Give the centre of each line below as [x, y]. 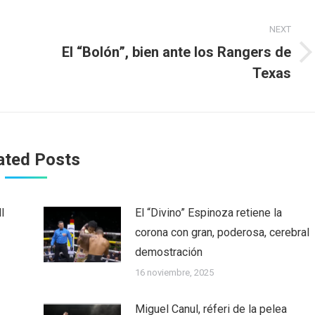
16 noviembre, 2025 [174, 272]
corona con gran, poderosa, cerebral [222, 232]
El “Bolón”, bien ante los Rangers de [176, 52]
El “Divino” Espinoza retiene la [208, 212]
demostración [168, 252]
